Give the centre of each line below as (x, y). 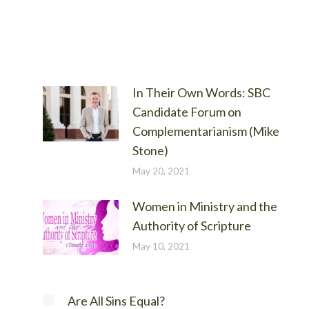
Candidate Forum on (187, 112)
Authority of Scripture (191, 226)
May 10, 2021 (161, 246)
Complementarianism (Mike (206, 131)
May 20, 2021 (161, 171)
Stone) (150, 150)
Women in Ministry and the (205, 206)
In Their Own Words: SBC (201, 92)
